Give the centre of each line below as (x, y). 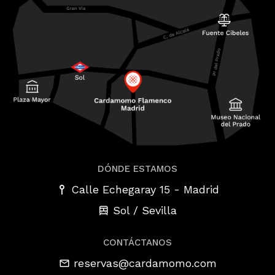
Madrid (201, 190)
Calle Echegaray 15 (120, 190)
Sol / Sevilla (145, 210)
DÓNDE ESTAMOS (137, 168)
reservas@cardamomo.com (145, 263)
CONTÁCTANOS (137, 242)
